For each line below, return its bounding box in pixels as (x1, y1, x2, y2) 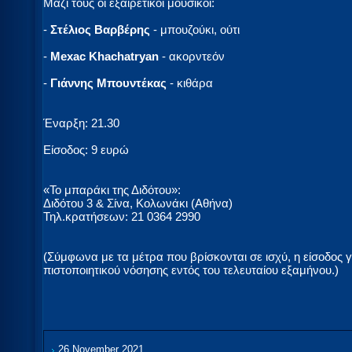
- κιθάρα (167, 76, 213, 90)
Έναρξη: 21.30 (43, 116, 119, 130)
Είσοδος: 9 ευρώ (43, 143, 129, 157)
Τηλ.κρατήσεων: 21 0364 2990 (43, 210, 200, 224)
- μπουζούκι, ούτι (150, 23, 240, 37)
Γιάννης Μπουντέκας (50, 76, 167, 90)
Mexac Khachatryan (50, 49, 159, 64)
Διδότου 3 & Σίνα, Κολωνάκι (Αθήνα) (43, 196, 233, 211)
